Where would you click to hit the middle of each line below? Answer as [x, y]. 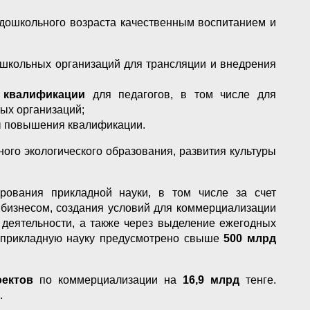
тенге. [261, 280]
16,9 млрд [214, 280]
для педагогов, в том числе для [181, 94]
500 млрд [250, 238]
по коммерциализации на [111, 280]
